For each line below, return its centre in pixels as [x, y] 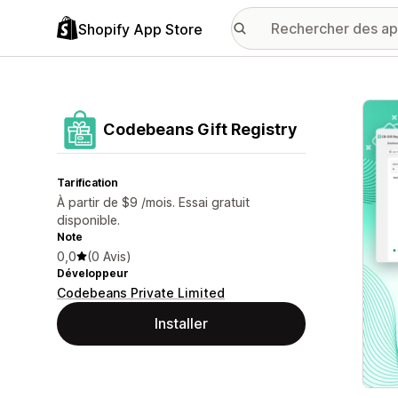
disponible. [88, 220]
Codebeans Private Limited [141, 293]
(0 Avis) [109, 256]
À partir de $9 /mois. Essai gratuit [153, 202]
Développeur [93, 273]
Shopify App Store [140, 29]
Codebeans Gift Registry [200, 129]
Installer [181, 323]
